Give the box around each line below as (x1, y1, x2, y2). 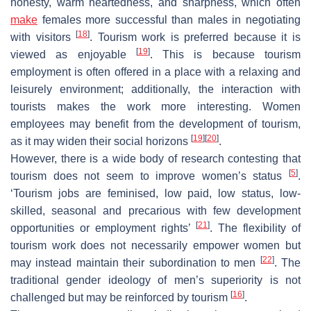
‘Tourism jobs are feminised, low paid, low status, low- (10, 187, 301, 199)
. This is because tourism (149, 48, 301, 60)
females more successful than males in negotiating (37, 13, 301, 26)
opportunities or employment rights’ (10, 221, 196, 234)
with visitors (10, 31, 76, 43)
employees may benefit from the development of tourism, (10, 117, 301, 130)
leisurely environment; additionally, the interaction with (10, 83, 301, 95)
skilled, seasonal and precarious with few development (10, 204, 301, 217)
